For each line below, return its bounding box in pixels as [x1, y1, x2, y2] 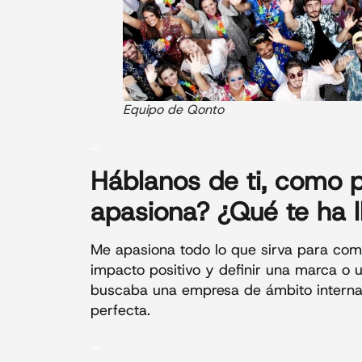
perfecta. [90, 300, 150, 320]
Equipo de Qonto [123, 101, 224, 119]
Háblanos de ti [90, 163, 261, 198]
